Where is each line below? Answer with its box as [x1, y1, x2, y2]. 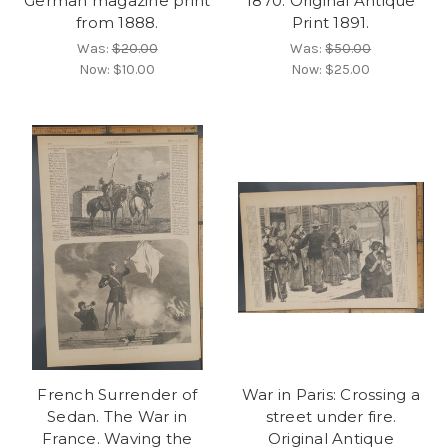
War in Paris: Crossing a [241, 385, 420, 405]
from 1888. [76, 12, 159, 32]
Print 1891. [291, 12, 370, 32]
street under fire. [265, 407, 396, 427]
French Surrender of [37, 385, 198, 405]
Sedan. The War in [47, 407, 188, 427]
